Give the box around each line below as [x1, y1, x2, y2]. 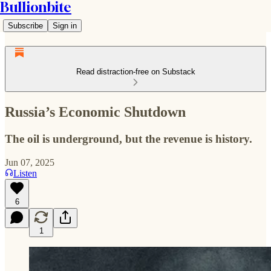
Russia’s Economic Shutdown [5, 103, 186, 120]
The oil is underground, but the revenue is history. [5, 132, 252, 145]
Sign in [53, 21, 77, 30]
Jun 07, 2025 [5, 157, 54, 168]
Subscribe [8, 21, 43, 30]
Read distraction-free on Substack [76, 67, 195, 76]
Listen [13, 168, 37, 178]
